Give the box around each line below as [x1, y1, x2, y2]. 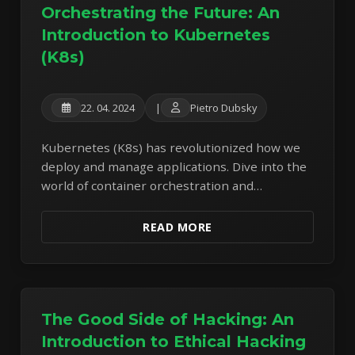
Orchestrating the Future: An [41, 3, 281, 23]
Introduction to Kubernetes [41, 25, 271, 45]
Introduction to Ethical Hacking [41, 331, 307, 351]
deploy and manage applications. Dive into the [41, 158, 307, 174]
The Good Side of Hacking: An [41, 309, 295, 329]
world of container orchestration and [41, 177, 254, 193]
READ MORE [143, 219, 212, 235]
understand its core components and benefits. [41, 196, 310, 212]
